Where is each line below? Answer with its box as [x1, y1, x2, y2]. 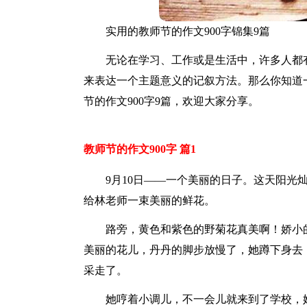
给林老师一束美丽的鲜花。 [84, 195, 215, 206]
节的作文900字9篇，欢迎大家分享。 [84, 95, 259, 107]
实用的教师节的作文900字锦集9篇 [106, 25, 270, 37]
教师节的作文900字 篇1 [84, 143, 196, 155]
